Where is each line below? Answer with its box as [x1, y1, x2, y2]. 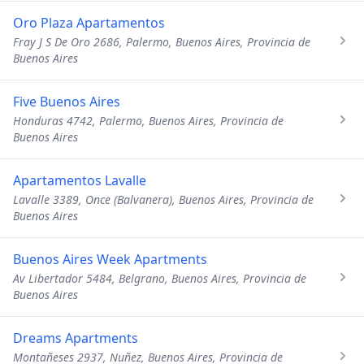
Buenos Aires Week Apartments [13, 250, 207, 268]
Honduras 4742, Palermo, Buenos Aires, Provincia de [13, 113, 284, 128]
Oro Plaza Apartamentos [13, 14, 165, 32]
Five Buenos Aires [13, 93, 120, 110]
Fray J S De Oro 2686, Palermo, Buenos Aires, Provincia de [13, 34, 310, 50]
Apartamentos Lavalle [13, 171, 146, 189]
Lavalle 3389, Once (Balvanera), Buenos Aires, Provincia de [13, 192, 314, 207]
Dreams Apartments [13, 329, 138, 347]
